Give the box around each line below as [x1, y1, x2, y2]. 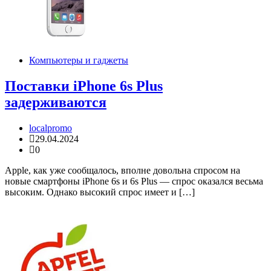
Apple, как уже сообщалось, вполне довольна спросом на [5, 165, 240, 176]
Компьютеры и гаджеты [29, 55, 128, 66]
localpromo [29, 123, 72, 134]
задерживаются [5, 94, 106, 111]
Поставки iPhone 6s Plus [5, 78, 163, 94]
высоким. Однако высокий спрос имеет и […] [5, 187, 195, 198]
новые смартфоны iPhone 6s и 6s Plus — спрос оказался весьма [5, 176, 263, 187]
